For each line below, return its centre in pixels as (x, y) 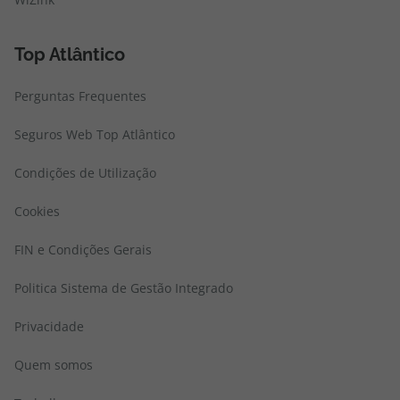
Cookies (37, 211)
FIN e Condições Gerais (83, 250)
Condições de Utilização (85, 173)
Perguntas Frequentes (80, 96)
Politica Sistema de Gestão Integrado (124, 288)
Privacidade (49, 326)
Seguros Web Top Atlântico (95, 134)
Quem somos (54, 365)
